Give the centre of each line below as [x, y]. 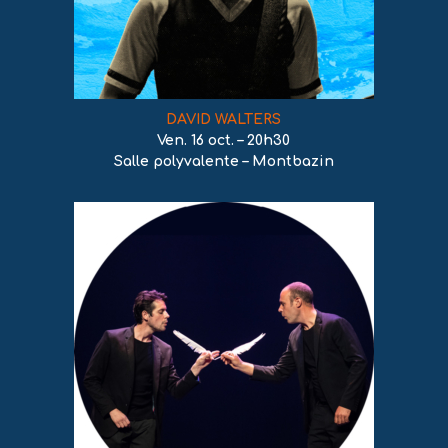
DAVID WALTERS [224, 119]
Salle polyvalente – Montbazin [223, 161]
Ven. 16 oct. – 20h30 [224, 140]
